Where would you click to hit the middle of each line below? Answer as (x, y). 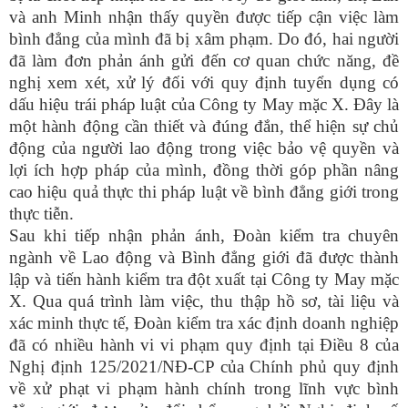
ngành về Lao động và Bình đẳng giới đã (164, 257)
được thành (359, 257)
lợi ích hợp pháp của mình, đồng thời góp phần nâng (204, 170)
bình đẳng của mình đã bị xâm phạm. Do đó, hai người (204, 39)
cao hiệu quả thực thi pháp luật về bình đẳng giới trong (204, 192)
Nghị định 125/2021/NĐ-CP (115, 367)
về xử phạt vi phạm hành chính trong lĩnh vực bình (204, 388)
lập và (33, 279)
